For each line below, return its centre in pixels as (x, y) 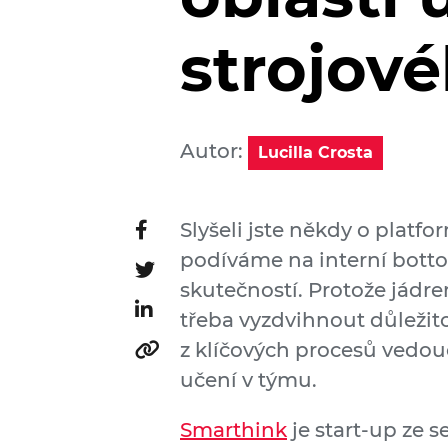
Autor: (214, 151)
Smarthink (233, 430)
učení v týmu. (248, 380)
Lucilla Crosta (315, 152)
